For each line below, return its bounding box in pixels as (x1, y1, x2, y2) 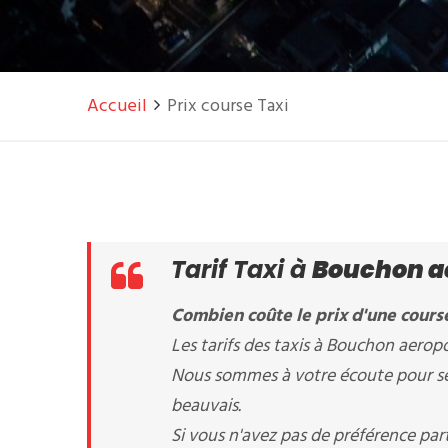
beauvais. (171, 392, 241, 421)
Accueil (87, 92, 147, 121)
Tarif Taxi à (171, 253, 312, 286)
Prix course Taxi (167, 92, 289, 121)
